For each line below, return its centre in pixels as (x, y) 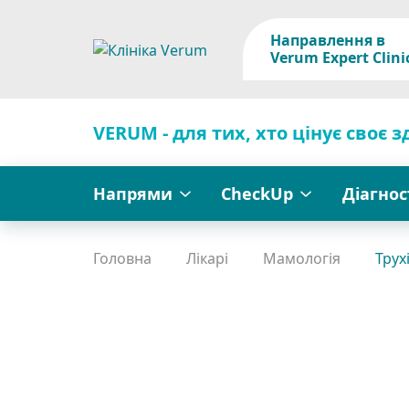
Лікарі (207, 258)
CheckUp (257, 194)
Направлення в (328, 40)
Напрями (133, 194)
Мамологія (302, 258)
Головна (122, 258)
